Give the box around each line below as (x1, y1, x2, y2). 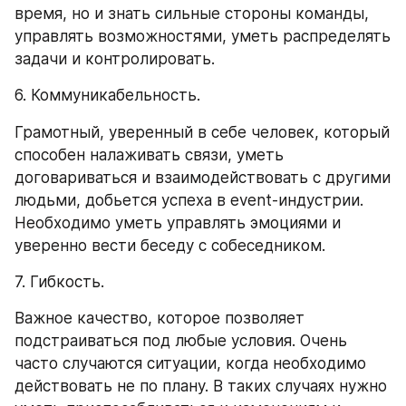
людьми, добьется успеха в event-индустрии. (14, 190, 363, 209)
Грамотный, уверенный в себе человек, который (14, 122, 390, 141)
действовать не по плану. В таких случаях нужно (14, 377, 387, 396)
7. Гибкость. (14, 272, 104, 291)
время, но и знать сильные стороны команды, (14, 5, 369, 24)
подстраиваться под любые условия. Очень (14, 332, 347, 351)
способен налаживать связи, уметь (14, 145, 284, 164)
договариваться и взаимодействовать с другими (14, 168, 391, 187)
